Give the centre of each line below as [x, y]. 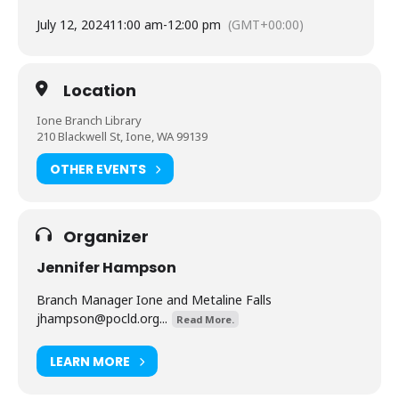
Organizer [106, 237]
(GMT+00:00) [266, 25]
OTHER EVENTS [98, 169]
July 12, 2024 [73, 25]
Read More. [205, 320]
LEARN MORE [90, 361]
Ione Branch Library [89, 121]
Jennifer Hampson [106, 268]
